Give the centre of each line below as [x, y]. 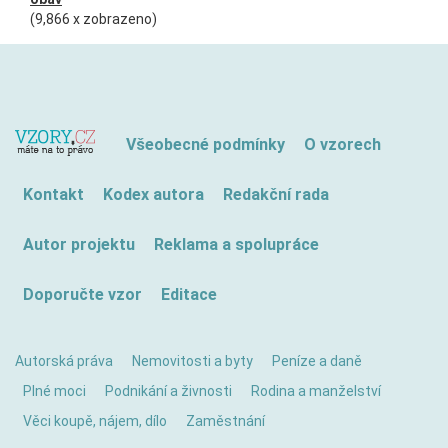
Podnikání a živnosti [168, 391]
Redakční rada [276, 194]
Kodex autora [153, 194]
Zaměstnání [225, 421]
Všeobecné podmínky [205, 144]
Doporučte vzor [82, 294]
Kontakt [53, 194]
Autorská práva [64, 361]
